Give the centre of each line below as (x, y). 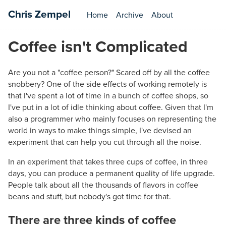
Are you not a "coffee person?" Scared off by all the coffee (109, 73)
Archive (130, 15)
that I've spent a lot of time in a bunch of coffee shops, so (108, 96)
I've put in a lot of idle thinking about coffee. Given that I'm (111, 108)
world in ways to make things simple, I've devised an (100, 131)
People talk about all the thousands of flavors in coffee (103, 185)
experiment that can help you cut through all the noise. (105, 143)
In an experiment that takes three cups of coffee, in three (108, 162)
